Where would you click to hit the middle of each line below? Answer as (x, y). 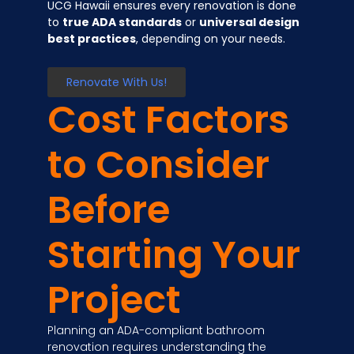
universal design (249, 23)
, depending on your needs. (211, 39)
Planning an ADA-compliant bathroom (156, 330)
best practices (92, 39)
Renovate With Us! (117, 82)
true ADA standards (122, 23)
